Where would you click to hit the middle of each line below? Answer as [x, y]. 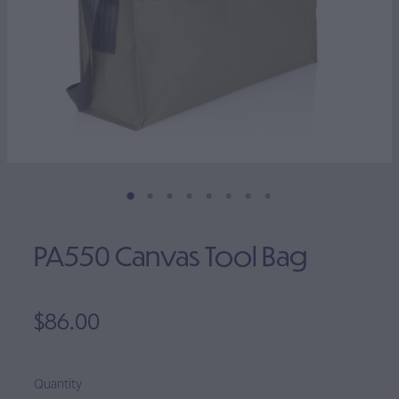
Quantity [58, 384]
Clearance [78, 30]
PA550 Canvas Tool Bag [171, 256]
